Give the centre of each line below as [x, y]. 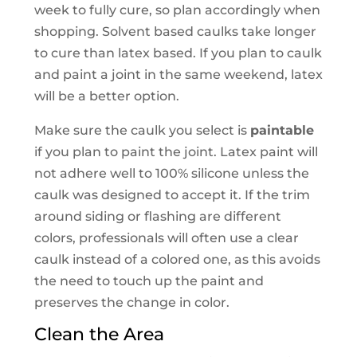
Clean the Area [99, 335]
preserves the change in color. [131, 303]
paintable [282, 131]
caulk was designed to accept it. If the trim [172, 195]
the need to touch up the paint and [149, 281]
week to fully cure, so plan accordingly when [177, 10]
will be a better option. [106, 96]
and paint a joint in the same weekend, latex [178, 75]
